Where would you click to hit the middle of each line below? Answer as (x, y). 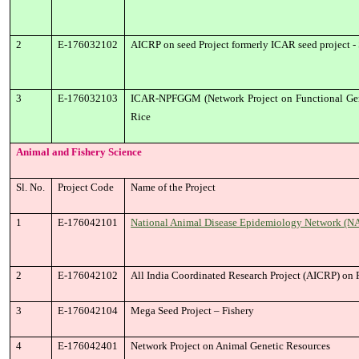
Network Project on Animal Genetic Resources (231, 346)
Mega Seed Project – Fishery (193, 311)
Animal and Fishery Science (79, 152)
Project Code (86, 187)
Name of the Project (173, 187)
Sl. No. (31, 187)
